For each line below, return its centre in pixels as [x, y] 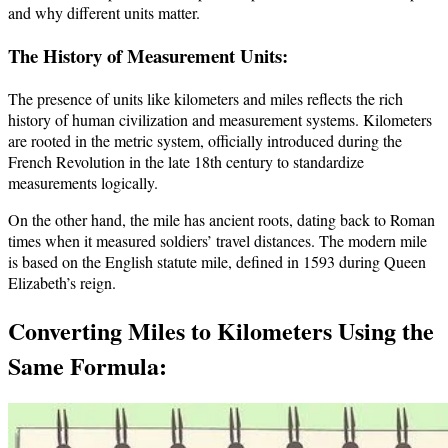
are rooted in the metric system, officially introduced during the [205, 140]
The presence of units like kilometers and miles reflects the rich [205, 98]
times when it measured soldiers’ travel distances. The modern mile [217, 240]
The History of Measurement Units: [148, 55]
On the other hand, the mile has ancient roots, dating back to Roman [221, 219]
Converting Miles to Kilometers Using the [221, 330]
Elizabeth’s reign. [62, 282]
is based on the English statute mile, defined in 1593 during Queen [217, 261]
